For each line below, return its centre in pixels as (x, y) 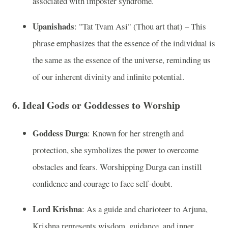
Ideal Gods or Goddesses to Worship (101, 105)
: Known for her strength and (136, 133)
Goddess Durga (60, 133)
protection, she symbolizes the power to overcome (116, 150)
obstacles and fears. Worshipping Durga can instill (117, 167)
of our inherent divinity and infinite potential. (108, 77)
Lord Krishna (57, 209)
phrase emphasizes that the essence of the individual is (124, 43)
